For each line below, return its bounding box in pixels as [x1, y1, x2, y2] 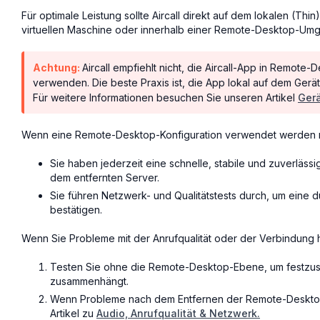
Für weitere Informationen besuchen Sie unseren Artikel [33, 91, 298, 104]
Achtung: [33, 61, 82, 74]
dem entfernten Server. [50, 171, 159, 184]
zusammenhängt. [50, 275, 129, 288]
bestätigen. [50, 204, 102, 216]
